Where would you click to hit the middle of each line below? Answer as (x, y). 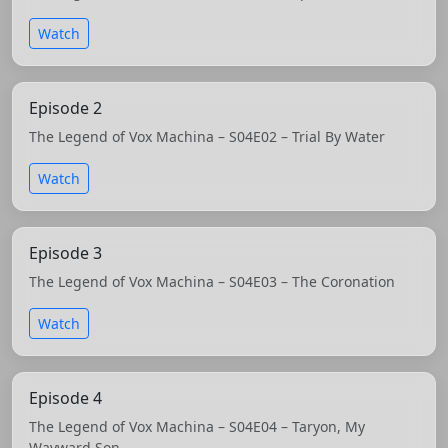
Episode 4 (65, 397)
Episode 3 (65, 252)
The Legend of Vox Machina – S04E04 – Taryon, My (197, 426)
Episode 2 (65, 107)
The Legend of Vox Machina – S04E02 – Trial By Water (207, 136)
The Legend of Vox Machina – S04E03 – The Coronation (212, 281)
